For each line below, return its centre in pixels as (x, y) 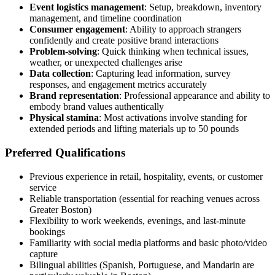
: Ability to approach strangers (183, 29)
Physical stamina (64, 118)
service (43, 187)
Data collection (60, 74)
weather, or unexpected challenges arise (106, 63)
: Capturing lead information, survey (161, 74)
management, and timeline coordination (106, 18)
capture (44, 254)
